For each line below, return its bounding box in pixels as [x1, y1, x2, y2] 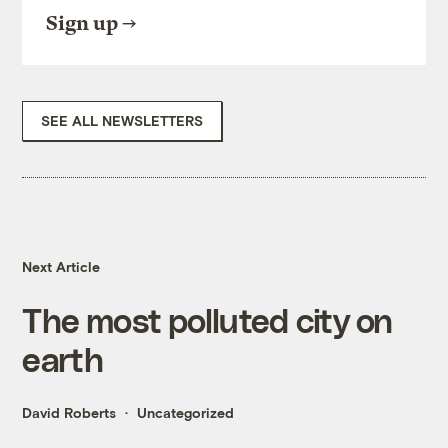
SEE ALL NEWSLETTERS [41, 112, 204, 130]
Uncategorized [137, 404, 235, 422]
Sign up [46, 12, 119, 36]
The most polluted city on [22, 300, 393, 340]
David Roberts [22, 404, 117, 422]
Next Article [22, 258, 101, 276]
